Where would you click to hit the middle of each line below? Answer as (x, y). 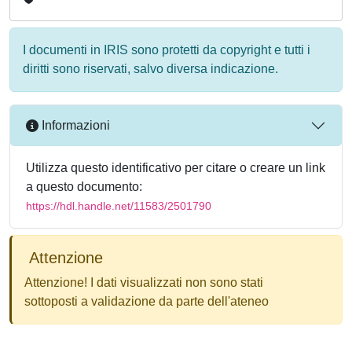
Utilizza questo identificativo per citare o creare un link (176, 167)
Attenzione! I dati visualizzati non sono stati (144, 282)
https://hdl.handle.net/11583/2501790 (119, 205)
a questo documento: (84, 186)
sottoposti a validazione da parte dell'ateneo (147, 301)
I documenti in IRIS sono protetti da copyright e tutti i (167, 49)
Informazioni (74, 126)
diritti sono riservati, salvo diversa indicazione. (150, 68)
